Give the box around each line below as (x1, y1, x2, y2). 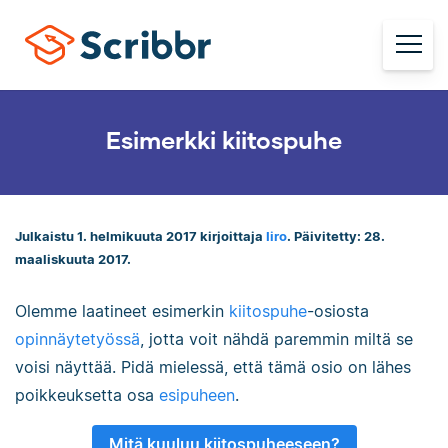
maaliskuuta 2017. (15, 252, 131, 267)
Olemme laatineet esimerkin (15, 300, 229, 321)
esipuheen (159, 384, 235, 405)
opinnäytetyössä (15, 328, 140, 349)
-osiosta (307, 300, 369, 321)
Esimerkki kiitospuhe (106, 125, 342, 154)
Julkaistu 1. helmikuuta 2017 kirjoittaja (15, 229, 266, 244)
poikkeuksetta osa (15, 384, 159, 405)
